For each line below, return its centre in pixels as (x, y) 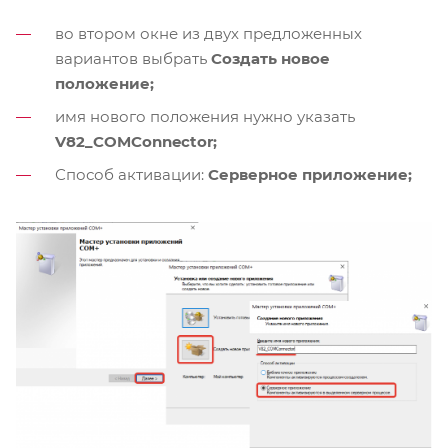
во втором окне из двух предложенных (208, 34)
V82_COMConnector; (136, 142)
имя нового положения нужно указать (205, 117)
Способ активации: (131, 175)
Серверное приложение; (310, 175)
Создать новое (270, 59)
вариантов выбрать (133, 59)
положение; (104, 84)
